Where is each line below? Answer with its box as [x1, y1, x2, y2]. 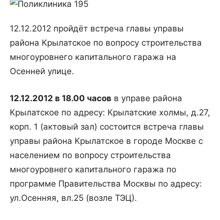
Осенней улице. [10, 66, 74, 77]
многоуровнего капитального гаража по [10, 165, 176, 175]
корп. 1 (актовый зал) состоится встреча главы [10, 122, 204, 132]
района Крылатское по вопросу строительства [10, 38, 202, 48]
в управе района [111, 93, 182, 104]
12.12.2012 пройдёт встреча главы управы [10, 24, 184, 34]
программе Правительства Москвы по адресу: [10, 179, 202, 189]
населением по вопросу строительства [10, 150, 171, 161]
